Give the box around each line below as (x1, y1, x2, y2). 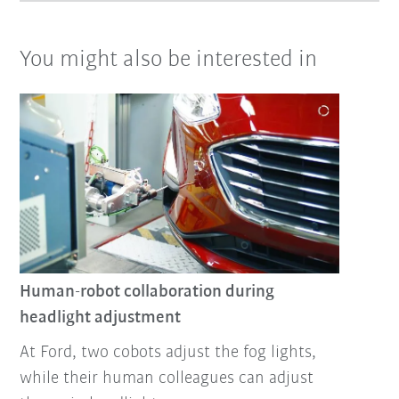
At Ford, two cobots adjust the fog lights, (20, 343, 317, 362)
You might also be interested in (20, 47, 318, 72)
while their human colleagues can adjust (20, 369, 314, 387)
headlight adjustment (20, 308, 182, 327)
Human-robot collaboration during (20, 282, 275, 301)
